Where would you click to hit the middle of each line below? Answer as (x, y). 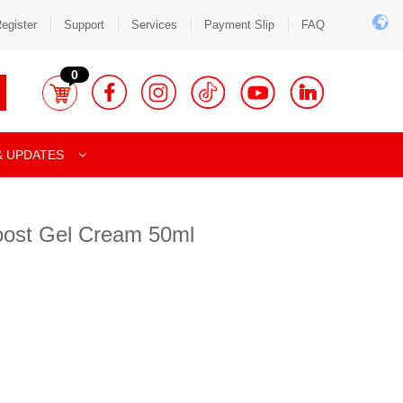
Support (84, 25)
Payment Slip (239, 25)
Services (154, 25)
